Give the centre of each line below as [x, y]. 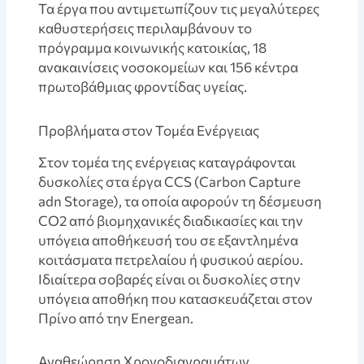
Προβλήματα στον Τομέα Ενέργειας [149, 130]
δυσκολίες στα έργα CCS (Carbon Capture [170, 181]
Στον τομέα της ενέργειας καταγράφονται [167, 162]
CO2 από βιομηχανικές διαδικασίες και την [171, 220]
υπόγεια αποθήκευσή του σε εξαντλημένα [169, 240]
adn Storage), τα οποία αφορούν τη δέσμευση [180, 201]
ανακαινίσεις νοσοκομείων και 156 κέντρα [169, 67]
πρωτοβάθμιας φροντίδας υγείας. [143, 86]
